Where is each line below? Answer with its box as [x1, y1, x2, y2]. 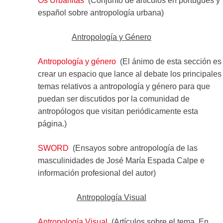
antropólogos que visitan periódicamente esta [37, 107, 198, 115]
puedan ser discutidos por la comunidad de [37, 94, 190, 103]
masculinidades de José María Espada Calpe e [37, 156, 205, 165]
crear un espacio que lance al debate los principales [37, 69, 222, 78]
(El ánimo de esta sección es [115, 57, 222, 66]
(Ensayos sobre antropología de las [68, 143, 198, 152]
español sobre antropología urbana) [37, 8, 164, 17]
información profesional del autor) [37, 168, 156, 177]
